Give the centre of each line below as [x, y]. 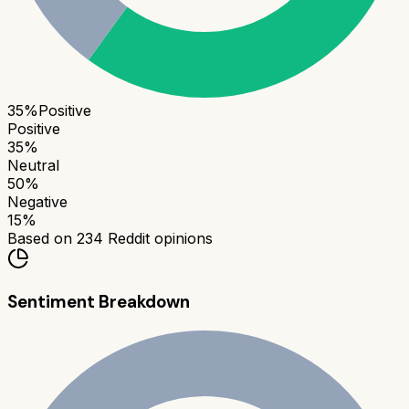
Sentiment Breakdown [99, 302]
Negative [37, 202]
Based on [42, 239]
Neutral [33, 166]
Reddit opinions [158, 239]
